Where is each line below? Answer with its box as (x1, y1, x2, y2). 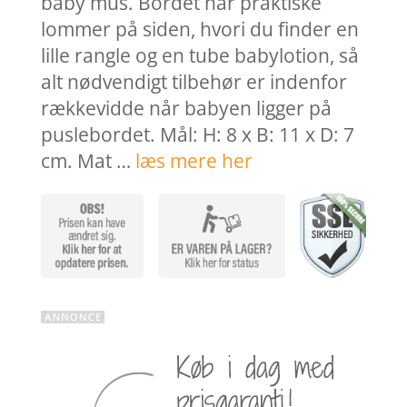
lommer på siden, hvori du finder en (40, 16, 359, 43)
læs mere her (134, 148, 253, 174)
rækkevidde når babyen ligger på (40, 95, 332, 122)
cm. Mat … (40, 148, 135, 174)
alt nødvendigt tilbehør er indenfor (40, 69, 347, 95)
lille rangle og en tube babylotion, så (40, 43, 359, 69)
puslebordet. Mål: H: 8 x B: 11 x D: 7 (40, 122, 354, 148)
